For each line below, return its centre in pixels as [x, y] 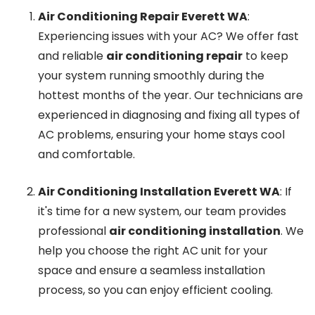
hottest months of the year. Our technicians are [171, 95]
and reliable [72, 56]
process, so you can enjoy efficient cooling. [155, 290]
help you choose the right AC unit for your [153, 251]
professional [73, 231]
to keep [265, 56]
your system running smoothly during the [151, 76]
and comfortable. [86, 154]
